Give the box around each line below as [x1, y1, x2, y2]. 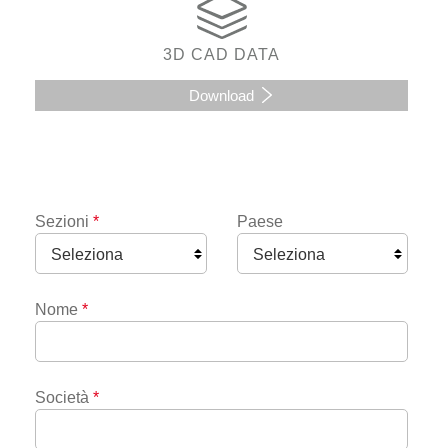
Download [189, 86, 254, 104]
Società [35, 388, 89, 406]
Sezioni [35, 212, 89, 230]
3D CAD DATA [163, 45, 280, 63]
